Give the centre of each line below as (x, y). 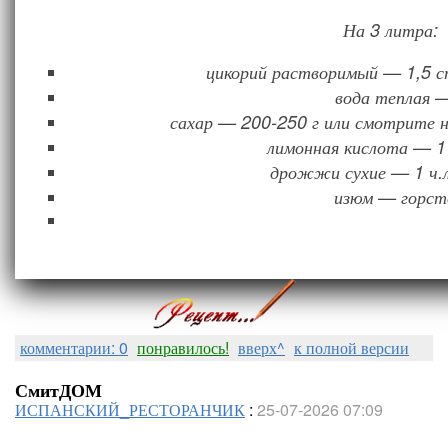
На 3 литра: (390, 29)
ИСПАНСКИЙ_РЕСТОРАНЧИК (130, 409)
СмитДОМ (58, 390)
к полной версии (351, 347)
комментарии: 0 (74, 347)
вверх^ (261, 347)
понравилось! (183, 347)
